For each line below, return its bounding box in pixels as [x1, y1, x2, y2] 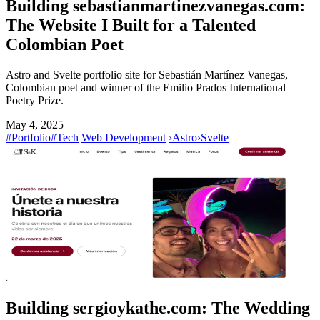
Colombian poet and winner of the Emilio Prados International [6, 81, 286, 94]
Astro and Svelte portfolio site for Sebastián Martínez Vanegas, [6, 68, 288, 81]
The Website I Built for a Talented [6, 16, 256, 35]
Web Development [81, 131, 166, 144]
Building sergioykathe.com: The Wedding [6, 298, 310, 317]
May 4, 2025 [6, 118, 64, 131]
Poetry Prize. [6, 94, 64, 106]
